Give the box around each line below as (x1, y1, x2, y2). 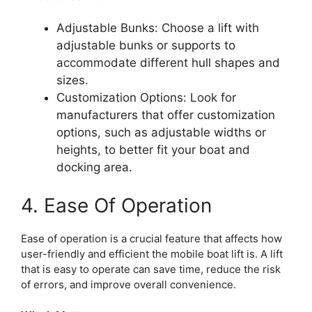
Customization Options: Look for (56, 91, 236, 104)
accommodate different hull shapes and (56, 56, 280, 70)
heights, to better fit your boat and (56, 143, 250, 157)
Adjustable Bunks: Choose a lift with (56, 21, 259, 35)
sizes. (56, 73, 88, 87)
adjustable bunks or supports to (56, 38, 235, 52)
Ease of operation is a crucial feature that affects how (21, 231, 282, 245)
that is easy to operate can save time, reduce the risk (21, 262, 281, 276)
